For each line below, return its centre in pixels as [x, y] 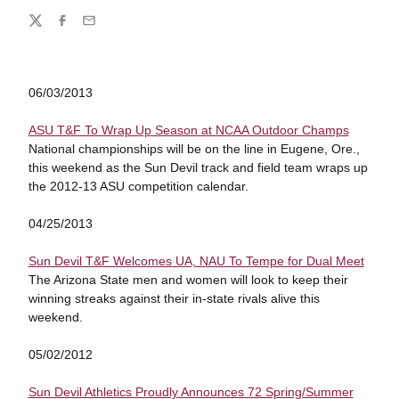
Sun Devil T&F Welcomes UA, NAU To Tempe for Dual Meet [196, 261]
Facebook [82, 28]
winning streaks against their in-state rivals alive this [174, 298]
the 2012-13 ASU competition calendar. [138, 186]
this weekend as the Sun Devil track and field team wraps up [198, 167]
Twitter [46, 28]
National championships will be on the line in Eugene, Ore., [194, 149]
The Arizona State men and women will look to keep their [188, 280]
